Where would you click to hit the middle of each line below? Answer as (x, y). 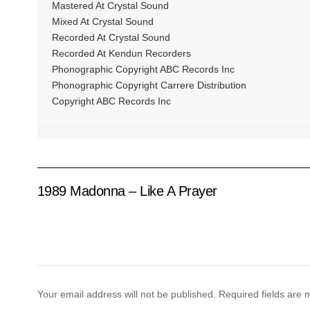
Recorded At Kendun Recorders (121, 53)
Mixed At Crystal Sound (102, 21)
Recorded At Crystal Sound (111, 37)
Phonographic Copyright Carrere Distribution (149, 85)
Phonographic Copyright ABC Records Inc (143, 69)
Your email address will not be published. (126, 294)
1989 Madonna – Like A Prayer (127, 191)
